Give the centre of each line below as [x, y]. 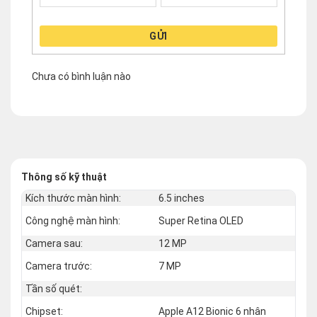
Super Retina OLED [201, 220]
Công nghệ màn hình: [73, 220]
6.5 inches [181, 198]
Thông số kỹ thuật [64, 177]
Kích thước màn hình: [73, 198]
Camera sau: [54, 243]
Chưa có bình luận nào [81, 76]
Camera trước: [59, 266]
